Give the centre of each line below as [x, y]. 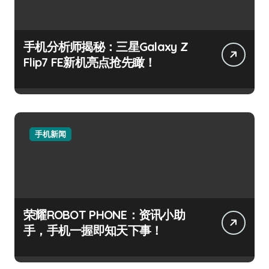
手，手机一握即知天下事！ [93, 231]
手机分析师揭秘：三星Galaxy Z [106, 47]
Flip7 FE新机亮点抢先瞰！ [90, 62]
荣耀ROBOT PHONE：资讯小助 [104, 215]
